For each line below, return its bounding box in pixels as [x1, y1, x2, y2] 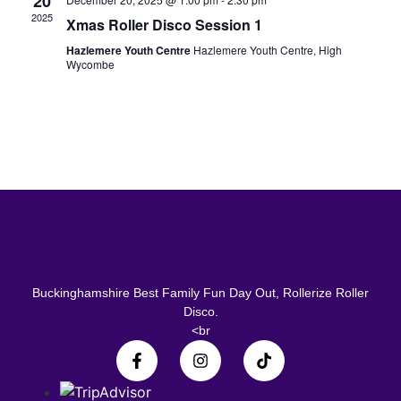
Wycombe [65, 56, 115, 72]
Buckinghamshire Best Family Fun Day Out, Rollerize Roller [32, 285, 369, 300]
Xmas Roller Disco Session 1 [65, 14, 262, 35]
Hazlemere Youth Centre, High [192, 42, 342, 57]
